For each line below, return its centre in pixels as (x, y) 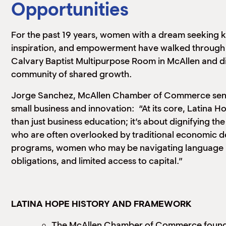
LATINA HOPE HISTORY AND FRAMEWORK (101, 204)
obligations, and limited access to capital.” (97, 161)
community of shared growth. (71, 74)
